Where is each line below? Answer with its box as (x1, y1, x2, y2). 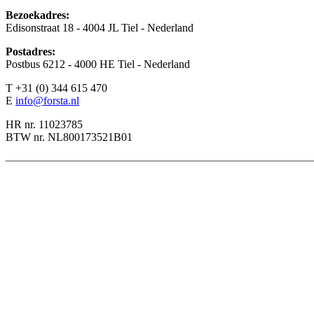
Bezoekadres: (6, 8, 69, 21)
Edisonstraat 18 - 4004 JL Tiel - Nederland (6, 21, 193, 34)
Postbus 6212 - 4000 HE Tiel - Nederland (6, 57, 190, 70)
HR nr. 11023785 (6, 118, 83, 130)
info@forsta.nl (15, 94, 79, 107)
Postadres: (6, 45, 55, 57)
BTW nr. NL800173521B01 (6, 130, 132, 143)
